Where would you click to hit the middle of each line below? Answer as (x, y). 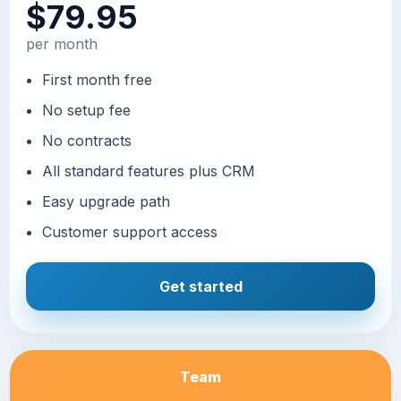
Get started (200, 286)
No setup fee (86, 110)
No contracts (87, 140)
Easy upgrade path (106, 201)
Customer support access (130, 231)
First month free (97, 79)
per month (62, 43)
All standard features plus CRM (149, 171)
